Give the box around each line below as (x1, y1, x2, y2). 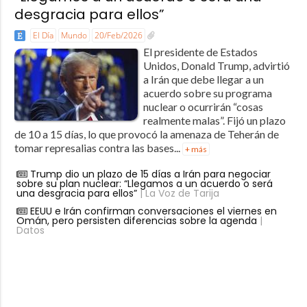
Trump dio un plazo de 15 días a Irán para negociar (29, 167, 271, 181)
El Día (32, 29, 53, 42)
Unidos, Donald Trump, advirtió (143, 58, 290, 72)
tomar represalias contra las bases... (14, 140, 182, 154)
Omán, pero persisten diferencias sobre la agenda (16, 213, 257, 228)
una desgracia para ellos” (16, 186, 137, 200)
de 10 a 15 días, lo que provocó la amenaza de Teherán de (14, 127, 279, 140)
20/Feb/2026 (94, 29, 143, 42)
